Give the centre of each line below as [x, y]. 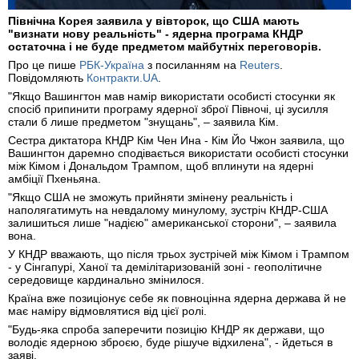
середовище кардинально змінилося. [106, 280]
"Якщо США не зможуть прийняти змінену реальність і [150, 198]
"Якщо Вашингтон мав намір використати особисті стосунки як [171, 97]
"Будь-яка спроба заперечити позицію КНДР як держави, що [166, 330]
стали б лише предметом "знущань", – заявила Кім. [143, 122]
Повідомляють [47, 78]
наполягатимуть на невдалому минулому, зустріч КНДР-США [168, 210]
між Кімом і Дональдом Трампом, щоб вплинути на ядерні [161, 166]
